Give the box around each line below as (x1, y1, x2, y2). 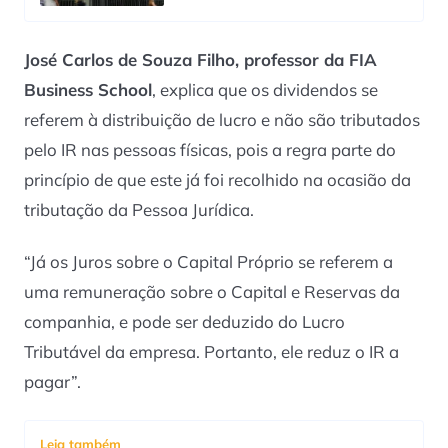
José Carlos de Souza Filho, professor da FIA (24, 48, 377, 70)
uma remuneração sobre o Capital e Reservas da (24, 281, 400, 303)
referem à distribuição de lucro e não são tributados (24, 108, 420, 130)
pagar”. (24, 371, 81, 393)
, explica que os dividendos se (152, 78, 378, 100)
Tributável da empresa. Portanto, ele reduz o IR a (24, 341, 399, 363)
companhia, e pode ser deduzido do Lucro (24, 311, 345, 333)
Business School (24, 78, 152, 100)
